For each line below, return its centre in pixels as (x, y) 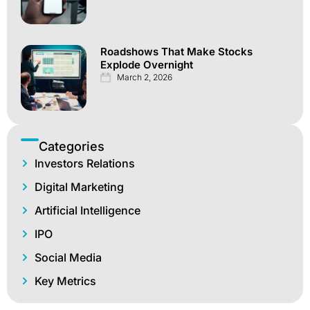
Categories (72, 146)
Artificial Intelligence (88, 210)
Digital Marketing (79, 186)
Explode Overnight (147, 64)
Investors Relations (85, 163)
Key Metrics (65, 281)
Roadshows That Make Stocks (176, 51)
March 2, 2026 (145, 77)
